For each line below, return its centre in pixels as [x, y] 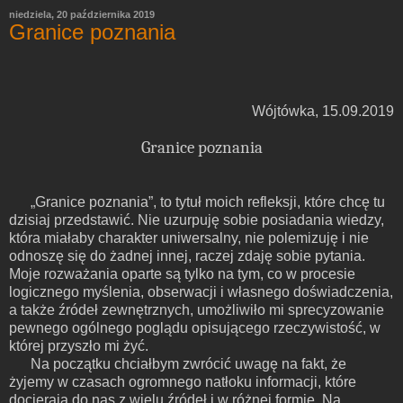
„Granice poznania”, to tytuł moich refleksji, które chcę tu [207, 201]
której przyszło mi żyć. [79, 345]
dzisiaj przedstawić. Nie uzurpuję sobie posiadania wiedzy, [197, 219]
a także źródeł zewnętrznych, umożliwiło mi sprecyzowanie [197, 309]
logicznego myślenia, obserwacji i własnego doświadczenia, [201, 291]
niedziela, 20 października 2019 [82, 14]
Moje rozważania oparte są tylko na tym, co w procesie [182, 273]
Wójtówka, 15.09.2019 [323, 111]
